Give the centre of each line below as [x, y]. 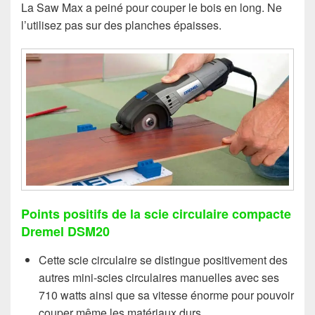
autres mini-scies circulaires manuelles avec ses [159, 278]
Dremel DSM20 [65, 232]
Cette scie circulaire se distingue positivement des [163, 260]
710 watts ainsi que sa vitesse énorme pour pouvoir [166, 295]
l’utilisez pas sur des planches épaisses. [121, 25]
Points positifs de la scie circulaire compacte [156, 214]
